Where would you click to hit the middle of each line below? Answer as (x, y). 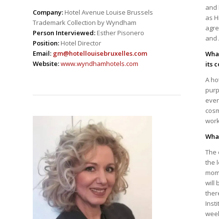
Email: (43, 54)
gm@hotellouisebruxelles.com (100, 54)
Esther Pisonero (120, 33)
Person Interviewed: (64, 33)
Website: (47, 64)
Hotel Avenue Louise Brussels (108, 12)
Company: (48, 12)
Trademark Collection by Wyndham (85, 23)
